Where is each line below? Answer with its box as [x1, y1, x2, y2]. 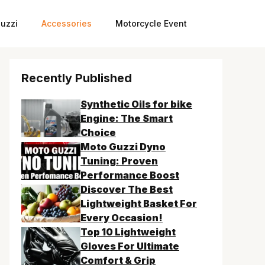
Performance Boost [80, 169, 179, 181]
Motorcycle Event [115, 18, 187, 28]
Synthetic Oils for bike [80, 98, 192, 110]
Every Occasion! [80, 212, 163, 224]
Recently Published [21, 71, 132, 85]
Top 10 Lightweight [80, 226, 176, 238]
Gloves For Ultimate [80, 240, 179, 252]
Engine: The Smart [80, 112, 173, 124]
